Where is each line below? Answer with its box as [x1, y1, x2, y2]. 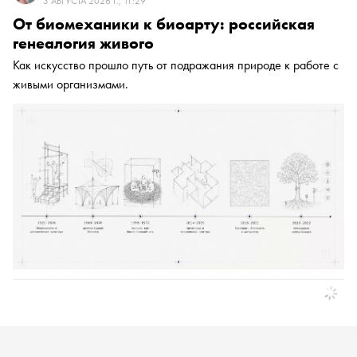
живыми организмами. [13, 76, 128, 93]
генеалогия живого [13, 33, 154, 54]
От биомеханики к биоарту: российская [13, 14, 315, 35]
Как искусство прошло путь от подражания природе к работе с [13, 57, 339, 74]
